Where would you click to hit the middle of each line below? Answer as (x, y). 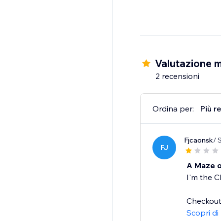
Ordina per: (173, 109)
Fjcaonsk (198, 140)
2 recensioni (177, 76)
